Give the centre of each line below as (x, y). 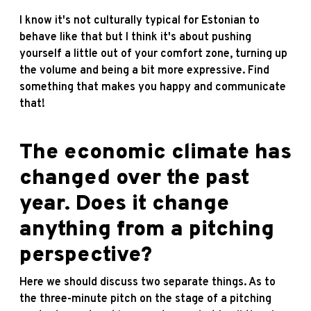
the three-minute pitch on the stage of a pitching (145, 299)
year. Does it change (124, 204)
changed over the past (134, 178)
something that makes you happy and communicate (153, 87)
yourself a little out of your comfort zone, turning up (153, 54)
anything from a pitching (147, 230)
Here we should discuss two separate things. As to (148, 282)
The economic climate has (155, 153)
